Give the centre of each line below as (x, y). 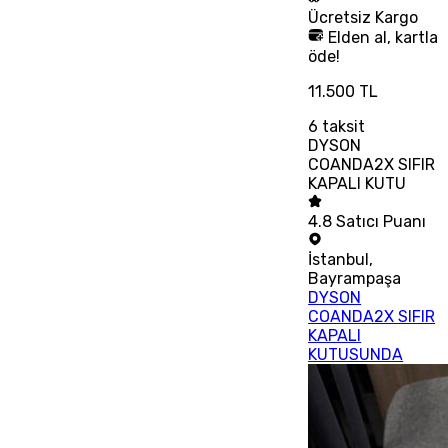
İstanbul (339, 259)
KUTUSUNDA (356, 354)
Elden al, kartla (381, 37)
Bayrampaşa (355, 278)
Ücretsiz (342, 17)
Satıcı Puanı (381, 221)
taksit (342, 126)
